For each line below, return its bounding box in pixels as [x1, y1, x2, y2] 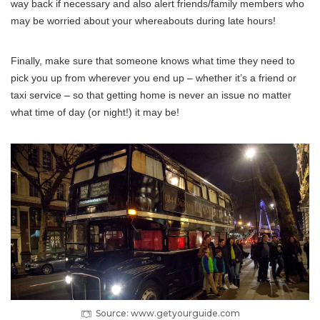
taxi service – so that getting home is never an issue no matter [11, 89, 291, 101]
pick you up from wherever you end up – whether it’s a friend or [11, 71, 296, 84]
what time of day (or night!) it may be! [11, 106, 179, 118]
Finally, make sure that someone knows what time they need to [11, 54, 295, 66]
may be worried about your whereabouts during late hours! [11, 14, 276, 26]
